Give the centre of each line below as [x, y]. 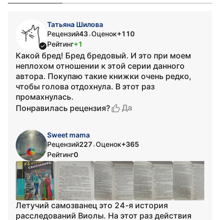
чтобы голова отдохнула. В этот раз [85, 86]
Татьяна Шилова [75, 24]
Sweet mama [69, 135]
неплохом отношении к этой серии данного [100, 66]
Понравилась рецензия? [63, 108]
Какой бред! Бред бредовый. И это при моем [103, 55]
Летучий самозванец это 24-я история [92, 205]
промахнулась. [45, 97]
